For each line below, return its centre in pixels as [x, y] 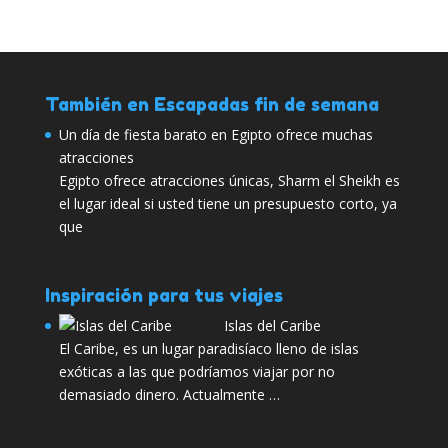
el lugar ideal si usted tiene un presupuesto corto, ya [227, 203]
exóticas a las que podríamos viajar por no [196, 371]
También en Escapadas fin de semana [211, 103]
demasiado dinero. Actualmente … [169, 394]
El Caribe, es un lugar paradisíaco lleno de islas [208, 348]
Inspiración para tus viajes [163, 294]
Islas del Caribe [272, 325]
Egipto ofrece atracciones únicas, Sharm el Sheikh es [229, 180]
